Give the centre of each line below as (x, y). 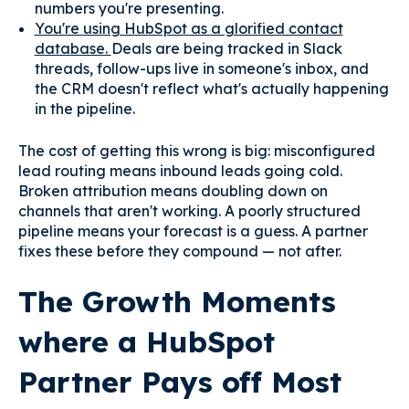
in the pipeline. (84, 108)
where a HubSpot (147, 342)
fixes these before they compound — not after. (180, 251)
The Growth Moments (177, 302)
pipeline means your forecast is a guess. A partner (193, 231)
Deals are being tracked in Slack (226, 48)
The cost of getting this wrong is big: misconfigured (197, 150)
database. (73, 48)
